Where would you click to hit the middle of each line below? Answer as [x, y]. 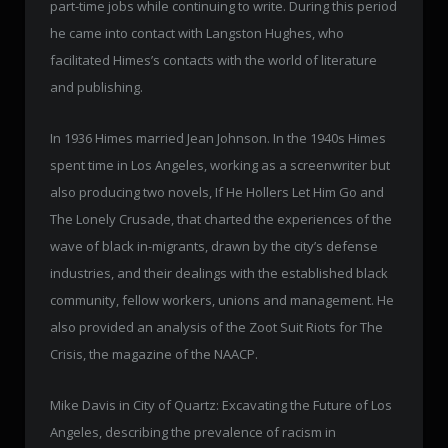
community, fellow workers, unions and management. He [222, 300]
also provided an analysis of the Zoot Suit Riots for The [216, 327]
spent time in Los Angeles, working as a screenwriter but [220, 165]
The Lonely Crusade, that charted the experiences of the [221, 219]
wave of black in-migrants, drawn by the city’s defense [214, 246]
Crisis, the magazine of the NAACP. [154, 354]
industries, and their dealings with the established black [219, 273]
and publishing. [96, 87]
